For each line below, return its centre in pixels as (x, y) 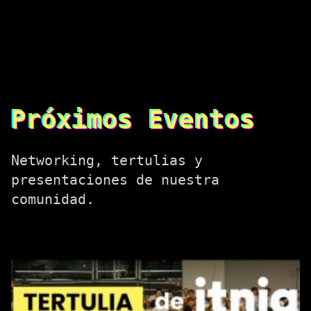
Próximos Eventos (133, 120)
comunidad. (53, 200)
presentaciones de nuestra (115, 180)
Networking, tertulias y (107, 161)
